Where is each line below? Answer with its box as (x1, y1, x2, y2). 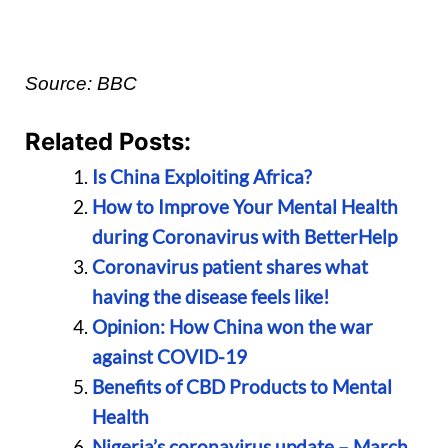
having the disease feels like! (91, 285, 330, 309)
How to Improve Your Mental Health (91, 195, 398, 219)
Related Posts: (25, 127, 191, 157)
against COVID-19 (91, 345, 247, 369)
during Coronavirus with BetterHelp (91, 225, 397, 249)
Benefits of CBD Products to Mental (91, 375, 392, 399)
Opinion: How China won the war (91, 315, 373, 339)
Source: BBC (25, 72, 137, 94)
